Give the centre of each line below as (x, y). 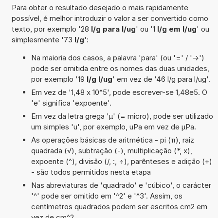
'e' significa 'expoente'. (71, 103)
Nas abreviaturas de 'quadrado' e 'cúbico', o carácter (121, 185)
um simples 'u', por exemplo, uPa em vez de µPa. (113, 127)
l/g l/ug (99, 79)
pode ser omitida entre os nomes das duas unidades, (120, 68)
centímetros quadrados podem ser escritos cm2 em (119, 206)
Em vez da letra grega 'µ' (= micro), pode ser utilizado (122, 116)
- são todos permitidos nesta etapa (91, 172)
